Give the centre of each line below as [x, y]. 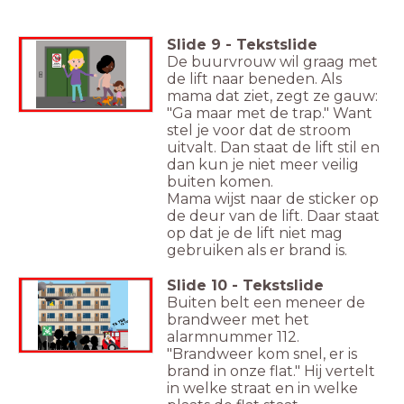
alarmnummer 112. [233, 337]
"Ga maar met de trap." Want [270, 114]
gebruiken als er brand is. [257, 251]
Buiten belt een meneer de [266, 303]
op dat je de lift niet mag [255, 234]
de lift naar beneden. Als [254, 79]
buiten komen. [222, 182]
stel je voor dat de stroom [259, 131]
